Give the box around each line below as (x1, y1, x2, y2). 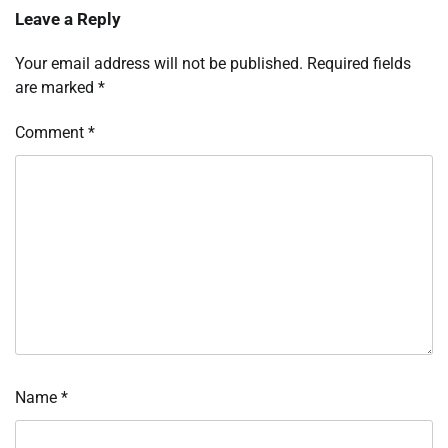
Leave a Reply (15, 9, 121, 30)
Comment (15, 123, 88, 143)
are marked (15, 78, 98, 98)
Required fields (307, 54, 411, 74)
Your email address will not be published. (15, 54, 303, 74)
